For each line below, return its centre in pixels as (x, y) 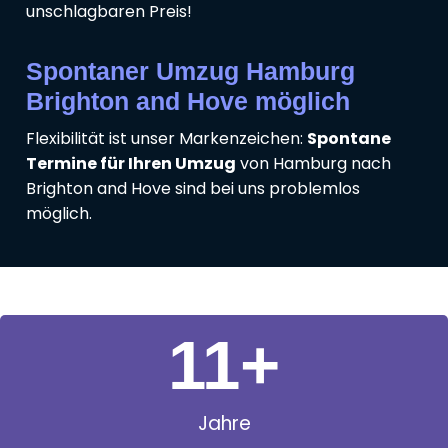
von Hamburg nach (313, 164)
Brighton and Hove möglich (188, 101)
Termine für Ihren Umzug (131, 164)
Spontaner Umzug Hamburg (190, 71)
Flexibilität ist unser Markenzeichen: (166, 139)
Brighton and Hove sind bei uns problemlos (193, 189)
